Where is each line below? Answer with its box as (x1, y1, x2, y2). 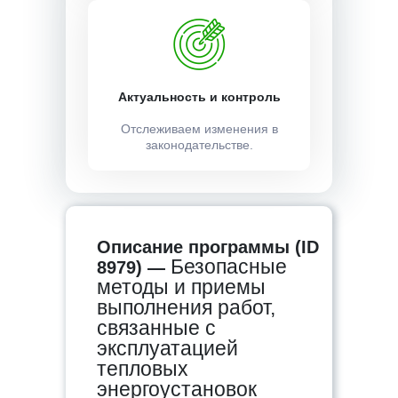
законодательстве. (145, 138, 253, 152)
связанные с (97, 316, 216, 339)
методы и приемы (97, 275, 266, 298)
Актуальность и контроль (117, 90, 281, 104)
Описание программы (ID (97, 237, 319, 257)
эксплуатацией (97, 337, 238, 360)
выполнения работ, (97, 296, 275, 319)
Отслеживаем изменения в (120, 122, 278, 136)
